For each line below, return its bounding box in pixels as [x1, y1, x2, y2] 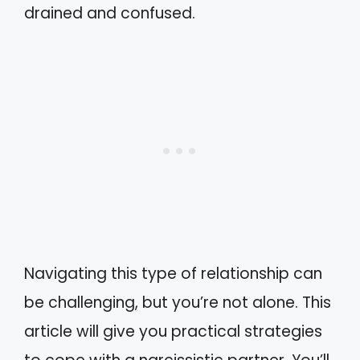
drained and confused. [24, 2, 195, 24]
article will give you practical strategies [24, 321, 322, 342]
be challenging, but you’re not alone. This [24, 292, 331, 313]
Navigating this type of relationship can [24, 263, 322, 284]
